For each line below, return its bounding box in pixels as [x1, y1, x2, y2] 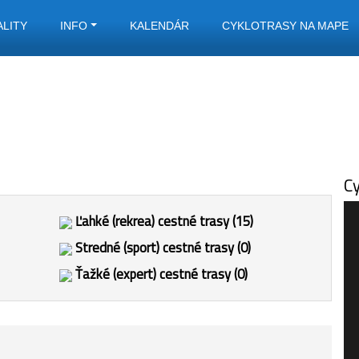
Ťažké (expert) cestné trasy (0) [72, 261, 248, 287]
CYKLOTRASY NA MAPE [221, 19, 349, 32]
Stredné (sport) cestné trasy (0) [72, 235, 251, 260]
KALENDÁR [129, 19, 189, 32]
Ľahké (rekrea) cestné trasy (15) [72, 208, 253, 234]
